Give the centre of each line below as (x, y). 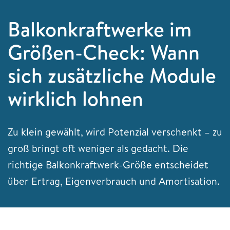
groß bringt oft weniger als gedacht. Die (98, 148)
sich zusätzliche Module (112, 75)
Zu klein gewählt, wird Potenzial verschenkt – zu (115, 131)
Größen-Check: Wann (104, 52)
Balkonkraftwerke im (100, 29)
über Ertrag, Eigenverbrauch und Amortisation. (114, 181)
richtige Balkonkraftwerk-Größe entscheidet (108, 164)
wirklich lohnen (75, 98)
